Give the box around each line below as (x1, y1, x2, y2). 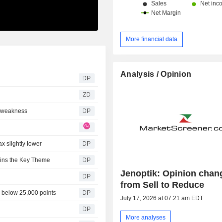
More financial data (126, 35, 178, 43)
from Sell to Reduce (120, 179, 205, 190)
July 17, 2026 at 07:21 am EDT (120, 194, 204, 202)
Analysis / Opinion (120, 69, 192, 78)
